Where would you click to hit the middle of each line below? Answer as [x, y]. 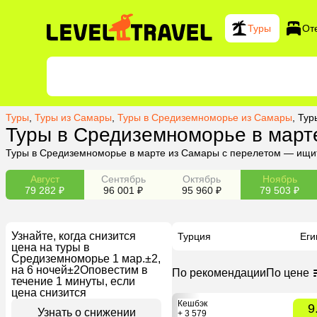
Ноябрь [279, 179]
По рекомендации [219, 272]
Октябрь [201, 179]
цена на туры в [51, 247]
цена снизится [49, 292]
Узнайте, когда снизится [74, 236]
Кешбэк [192, 303]
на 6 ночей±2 [46, 270]
